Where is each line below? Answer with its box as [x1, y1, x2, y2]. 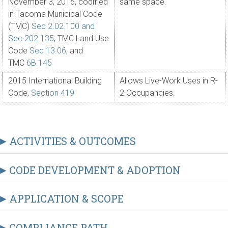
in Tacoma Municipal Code [8, 9, 102, 19]
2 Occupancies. [120, 88, 175, 98]
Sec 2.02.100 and [32, 21, 95, 32]
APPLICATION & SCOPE [7, 192, 124, 206]
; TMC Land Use [54, 34, 109, 44]
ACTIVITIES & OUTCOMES [7, 134, 136, 148]
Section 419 [31, 88, 74, 98]
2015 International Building [8, 76, 102, 86]
